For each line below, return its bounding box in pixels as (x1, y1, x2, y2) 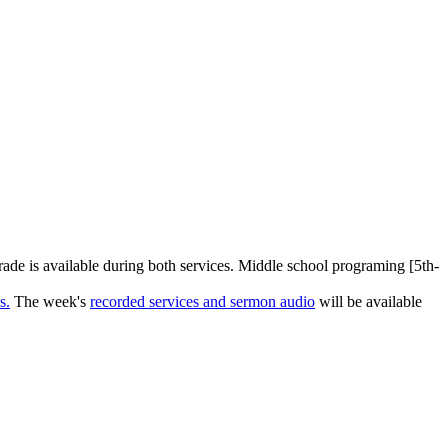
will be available (315, 293, 422, 311)
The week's (10, 293, 90, 311)
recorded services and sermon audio (90, 293, 315, 311)
